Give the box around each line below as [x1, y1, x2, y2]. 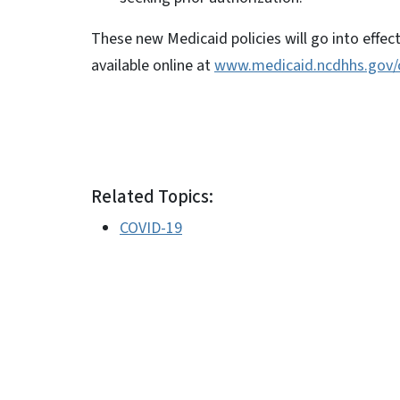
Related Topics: [91, 184, 213, 210]
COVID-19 [120, 217, 182, 239]
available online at [91, 54, 214, 77]
